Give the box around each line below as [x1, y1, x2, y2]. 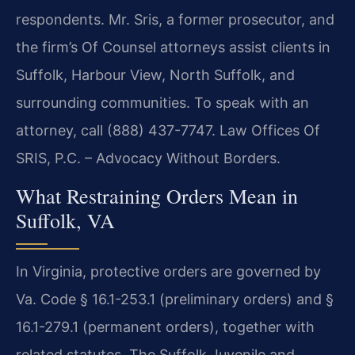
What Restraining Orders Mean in [16, 181, 298, 209]
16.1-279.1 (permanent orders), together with [16, 318, 315, 335]
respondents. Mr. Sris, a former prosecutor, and [16, 11, 334, 29]
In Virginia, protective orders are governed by [16, 262, 321, 280]
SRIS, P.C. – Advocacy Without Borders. [16, 150, 281, 167]
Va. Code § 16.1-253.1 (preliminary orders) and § [16, 290, 334, 307]
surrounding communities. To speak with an [16, 94, 309, 112]
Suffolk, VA [16, 206, 115, 234]
